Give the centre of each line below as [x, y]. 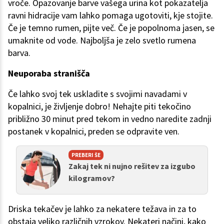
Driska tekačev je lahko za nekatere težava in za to [102, 209]
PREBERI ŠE [86, 155]
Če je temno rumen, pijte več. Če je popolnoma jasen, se [111, 28]
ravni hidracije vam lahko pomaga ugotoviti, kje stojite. [110, 15]
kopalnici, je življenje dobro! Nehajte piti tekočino [99, 106]
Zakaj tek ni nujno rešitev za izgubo [132, 166]
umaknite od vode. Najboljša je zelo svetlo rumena [102, 40]
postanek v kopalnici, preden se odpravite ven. [94, 131]
